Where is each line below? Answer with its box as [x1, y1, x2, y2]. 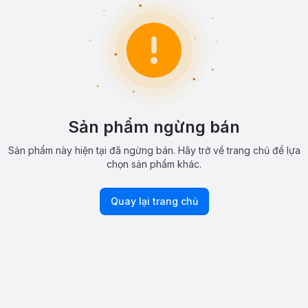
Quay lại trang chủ [110, 195, 198, 207]
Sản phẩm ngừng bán [68, 116, 240, 137]
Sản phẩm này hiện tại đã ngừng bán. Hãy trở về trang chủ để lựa [8, 144, 300, 156]
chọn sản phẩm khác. [107, 157, 201, 170]
